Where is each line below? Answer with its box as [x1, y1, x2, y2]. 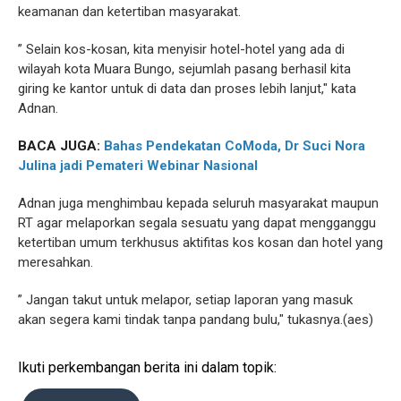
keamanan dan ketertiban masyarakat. [18, 3, 241, 20]
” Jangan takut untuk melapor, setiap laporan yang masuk [18, 291, 353, 308]
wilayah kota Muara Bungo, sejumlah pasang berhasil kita [18, 60, 351, 77]
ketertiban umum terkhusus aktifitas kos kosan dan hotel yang [18, 234, 383, 251]
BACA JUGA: [18, 137, 104, 154]
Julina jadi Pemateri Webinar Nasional [18, 157, 258, 174]
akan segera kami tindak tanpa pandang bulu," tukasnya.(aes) [18, 311, 373, 328]
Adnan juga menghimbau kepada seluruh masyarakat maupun [18, 194, 379, 211]
